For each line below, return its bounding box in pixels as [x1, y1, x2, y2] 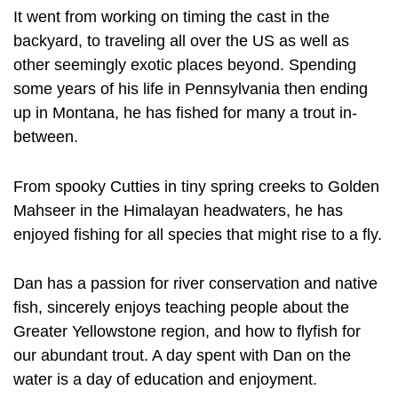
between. [13, 127, 78, 146]
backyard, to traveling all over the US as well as [13, 31, 349, 50]
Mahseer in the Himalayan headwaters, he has [13, 201, 343, 219]
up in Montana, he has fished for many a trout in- [13, 103, 357, 122]
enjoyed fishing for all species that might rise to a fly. [13, 225, 382, 243]
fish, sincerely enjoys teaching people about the [13, 298, 349, 317]
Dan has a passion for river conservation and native [13, 275, 378, 293]
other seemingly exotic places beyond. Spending [13, 55, 356, 74]
